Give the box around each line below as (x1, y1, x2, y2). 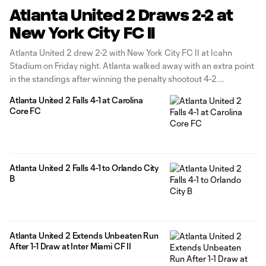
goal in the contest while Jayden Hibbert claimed (9, 100, 194, 110)
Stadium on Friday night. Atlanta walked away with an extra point (9, 61, 254, 71)
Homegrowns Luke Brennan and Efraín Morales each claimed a (9, 87, 248, 97)
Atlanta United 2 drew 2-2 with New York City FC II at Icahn (9, 47, 233, 58)
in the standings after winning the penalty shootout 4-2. (9, 74, 219, 84)
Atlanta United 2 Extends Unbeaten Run (9, 230, 159, 240)
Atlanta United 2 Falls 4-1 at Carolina (9, 95, 144, 105)
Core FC (9, 106, 42, 116)
